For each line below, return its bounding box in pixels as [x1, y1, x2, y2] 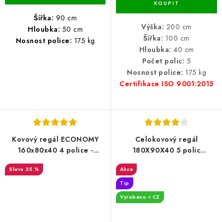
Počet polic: [142, 55, 184, 66]
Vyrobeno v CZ [120, 193, 160, 201]
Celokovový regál [135, 134, 198, 144]
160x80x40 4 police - [17, 145, 93, 155]
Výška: [141, 21, 165, 32]
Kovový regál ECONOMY [12, 134, 99, 144]
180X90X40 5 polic [132, 145, 201, 155]
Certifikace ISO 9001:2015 [119, 78, 214, 89]
